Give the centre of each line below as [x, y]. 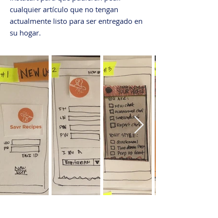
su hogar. [25, 33]
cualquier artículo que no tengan [64, 9]
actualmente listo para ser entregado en [76, 21]
